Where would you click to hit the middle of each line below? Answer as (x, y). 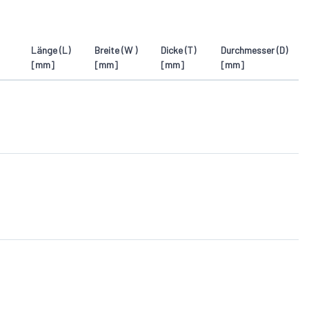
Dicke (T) (178, 50)
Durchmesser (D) (254, 50)
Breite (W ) (116, 50)
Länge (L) (51, 50)
